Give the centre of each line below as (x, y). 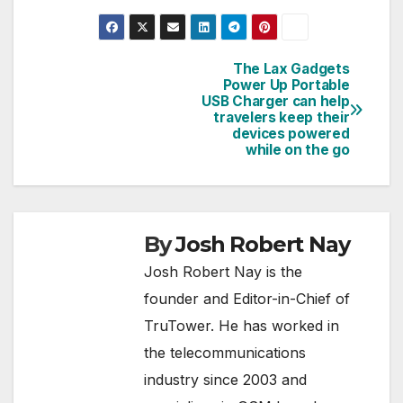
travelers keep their (282, 118)
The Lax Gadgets (291, 69)
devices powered (291, 134)
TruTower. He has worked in (242, 326)
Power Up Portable (286, 85)
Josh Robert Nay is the (223, 272)
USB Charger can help (276, 102)
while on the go (297, 150)
